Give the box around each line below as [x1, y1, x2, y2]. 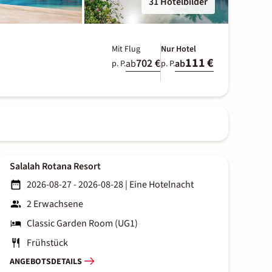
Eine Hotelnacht [129, 178, 194, 192]
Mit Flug [112, 43, 140, 55]
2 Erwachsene [27, 197, 83, 211]
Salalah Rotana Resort [10, 160, 101, 174]
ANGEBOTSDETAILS [10, 255, 82, 268]
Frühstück [27, 236, 68, 250]
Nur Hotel [161, 43, 196, 55]
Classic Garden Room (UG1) [27, 217, 138, 231]
